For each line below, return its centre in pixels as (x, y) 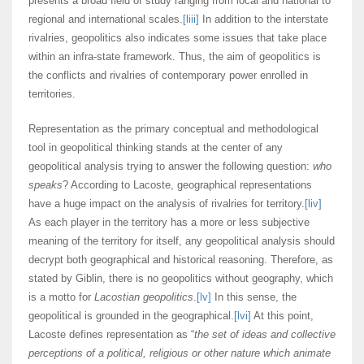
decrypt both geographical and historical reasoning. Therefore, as (181, 260)
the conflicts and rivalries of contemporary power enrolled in (168, 76)
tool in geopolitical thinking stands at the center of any (156, 148)
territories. (52, 94)
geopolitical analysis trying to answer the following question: (171, 167)
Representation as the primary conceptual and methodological (173, 129)
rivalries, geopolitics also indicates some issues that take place (178, 38)
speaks (45, 185)
